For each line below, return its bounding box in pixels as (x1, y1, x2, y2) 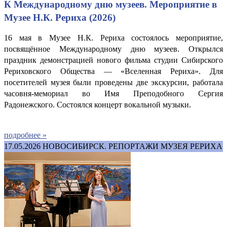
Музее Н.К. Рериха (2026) (4, 12, 116, 23)
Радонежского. (4, 100, 55, 109)
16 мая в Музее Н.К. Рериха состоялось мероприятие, (4, 33, 223, 42)
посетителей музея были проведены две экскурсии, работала (4, 78, 223, 87)
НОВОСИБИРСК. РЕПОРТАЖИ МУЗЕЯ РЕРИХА (43, 141, 222, 150)
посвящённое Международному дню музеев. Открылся (4, 44, 223, 53)
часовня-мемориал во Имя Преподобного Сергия (4, 89, 223, 98)
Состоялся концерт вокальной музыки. (55, 100, 191, 109)
